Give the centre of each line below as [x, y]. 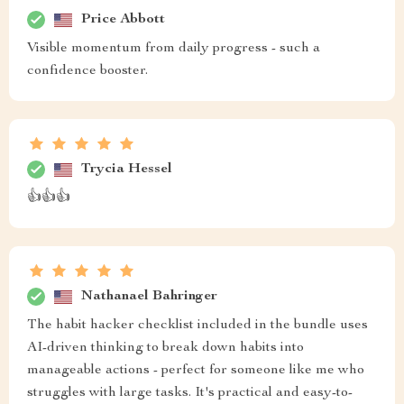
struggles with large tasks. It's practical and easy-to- [190, 393]
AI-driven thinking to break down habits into [165, 348]
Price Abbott [123, 19]
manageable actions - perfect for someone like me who [196, 371]
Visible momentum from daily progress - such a [174, 49]
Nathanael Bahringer [149, 296]
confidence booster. [87, 71]
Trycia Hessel [127, 169]
